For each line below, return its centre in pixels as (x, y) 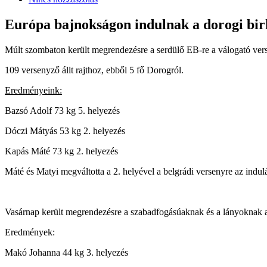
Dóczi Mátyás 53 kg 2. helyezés (65, 131)
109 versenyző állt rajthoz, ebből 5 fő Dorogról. (94, 70)
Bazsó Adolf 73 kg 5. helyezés (62, 110)
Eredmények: (30, 232)
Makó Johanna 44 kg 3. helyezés (66, 252)
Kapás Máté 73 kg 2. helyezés (61, 151)
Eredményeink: (33, 90)
